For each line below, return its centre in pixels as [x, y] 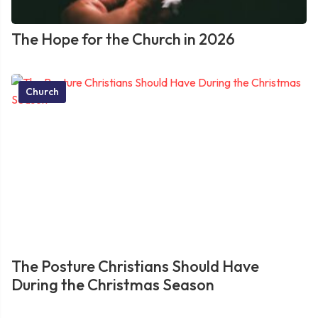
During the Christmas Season [113, 285]
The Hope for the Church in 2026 [123, 39]
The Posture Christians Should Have [135, 266]
